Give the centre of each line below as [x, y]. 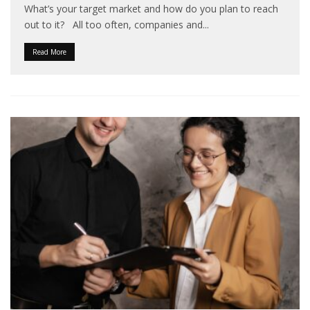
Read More [49, 52]
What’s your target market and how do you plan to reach [151, 8]
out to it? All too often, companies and [113, 24]
